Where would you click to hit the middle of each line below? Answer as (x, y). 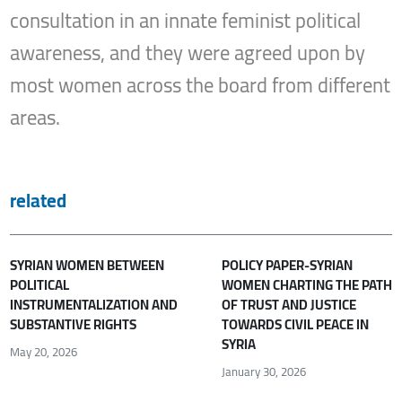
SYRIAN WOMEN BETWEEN (87, 265)
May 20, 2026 (44, 352)
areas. (38, 117)
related (39, 200)
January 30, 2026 (263, 372)
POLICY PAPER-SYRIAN (287, 265)
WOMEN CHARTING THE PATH (306, 284)
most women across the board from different (201, 85)
